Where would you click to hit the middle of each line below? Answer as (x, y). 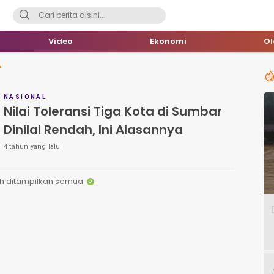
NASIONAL (25, 97)
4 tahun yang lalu (32, 147)
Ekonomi (168, 41)
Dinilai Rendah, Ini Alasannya (93, 130)
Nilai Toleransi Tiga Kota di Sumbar (113, 112)
